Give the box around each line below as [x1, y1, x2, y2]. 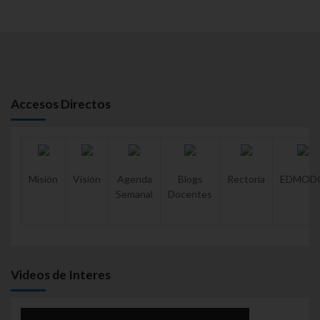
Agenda [116, 173, 152, 185]
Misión [29, 173, 58, 185]
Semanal [116, 188, 153, 200]
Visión [73, 173, 101, 185]
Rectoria [227, 173, 265, 185]
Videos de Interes [11, 267, 111, 282]
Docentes [168, 188, 212, 200]
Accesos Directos [11, 96, 111, 111]
